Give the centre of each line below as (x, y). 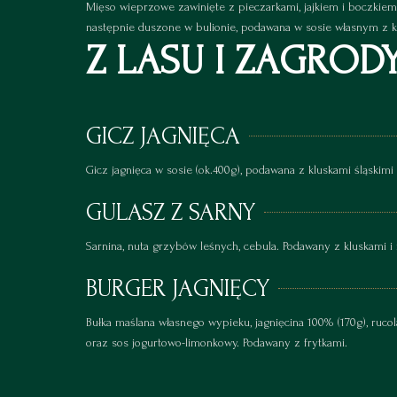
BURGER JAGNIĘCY (178, 289)
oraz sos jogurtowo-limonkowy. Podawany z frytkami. (217, 343)
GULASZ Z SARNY (171, 213)
